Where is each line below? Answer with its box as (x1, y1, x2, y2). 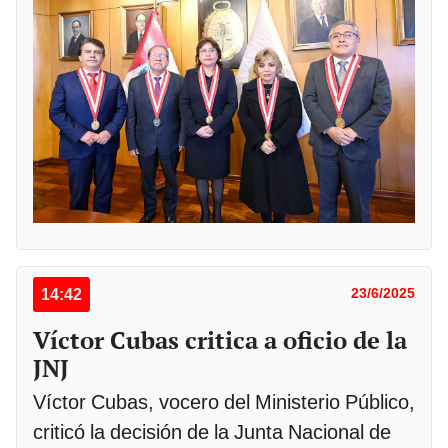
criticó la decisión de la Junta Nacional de (33, 420, 391, 445)
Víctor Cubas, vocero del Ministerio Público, (33, 390, 415, 415)
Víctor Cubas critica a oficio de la (33, 324, 407, 357)
